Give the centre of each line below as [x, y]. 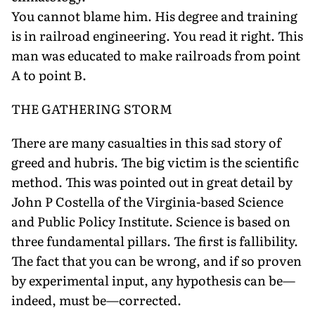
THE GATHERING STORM [92, 108]
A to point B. [49, 75]
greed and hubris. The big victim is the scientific [155, 162]
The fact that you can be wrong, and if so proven [156, 260]
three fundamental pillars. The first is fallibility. [155, 240]
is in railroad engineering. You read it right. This [157, 35]
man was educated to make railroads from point [156, 55]
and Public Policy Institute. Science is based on [151, 221]
